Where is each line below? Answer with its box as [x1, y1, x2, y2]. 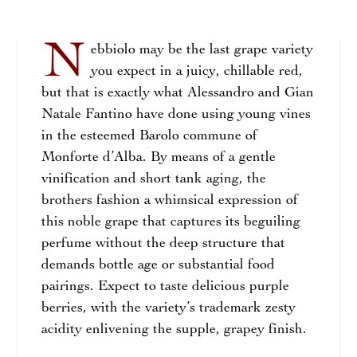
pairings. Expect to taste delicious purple [41, 280, 289, 294]
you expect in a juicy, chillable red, [90, 65, 303, 79]
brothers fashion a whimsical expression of [41, 194, 298, 208]
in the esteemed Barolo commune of [41, 129, 257, 143]
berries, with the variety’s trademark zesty [41, 301, 296, 316]
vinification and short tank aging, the [41, 172, 266, 186]
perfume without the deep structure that [41, 237, 285, 251]
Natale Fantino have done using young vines [41, 108, 311, 122]
